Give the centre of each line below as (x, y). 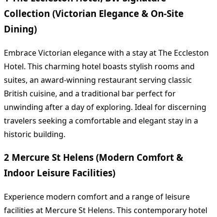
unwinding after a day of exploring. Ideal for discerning (105, 107)
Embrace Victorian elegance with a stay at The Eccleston (106, 53)
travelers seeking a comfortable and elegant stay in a (101, 120)
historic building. (35, 134)
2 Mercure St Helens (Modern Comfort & (93, 157)
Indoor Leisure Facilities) (60, 173)
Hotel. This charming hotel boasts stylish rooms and (99, 66)
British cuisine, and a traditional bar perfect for (90, 93)
